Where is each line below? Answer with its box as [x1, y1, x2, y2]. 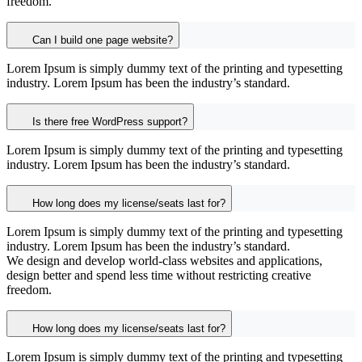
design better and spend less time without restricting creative [6, 268, 311, 283]
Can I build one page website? [32, 34, 173, 47]
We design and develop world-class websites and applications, [6, 254, 322, 268]
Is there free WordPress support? [32, 116, 187, 128]
